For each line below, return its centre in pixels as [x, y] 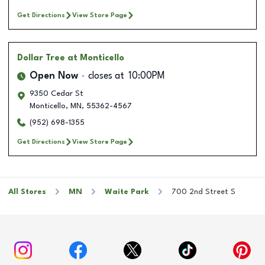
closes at [106, 76]
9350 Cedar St [56, 93]
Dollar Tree [41, 58]
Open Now [54, 76]
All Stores [27, 192]
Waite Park [127, 192]
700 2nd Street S [203, 192]
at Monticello [96, 58]
